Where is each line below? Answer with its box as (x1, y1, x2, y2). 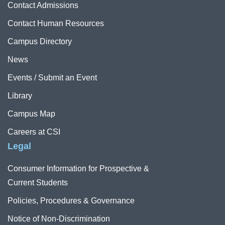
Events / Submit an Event (8, 73, 97, 82)
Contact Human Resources (8, 19, 104, 28)
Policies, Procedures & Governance (8, 196, 135, 205)
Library (8, 91, 32, 100)
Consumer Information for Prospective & (8, 164, 149, 173)
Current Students (8, 178, 68, 187)
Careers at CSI (8, 127, 60, 136)
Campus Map (8, 109, 55, 118)
